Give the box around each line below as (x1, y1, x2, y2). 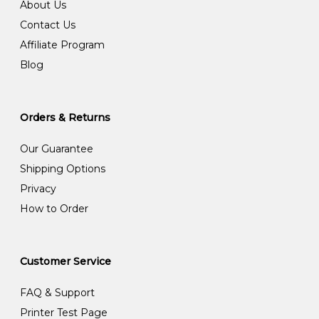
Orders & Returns (19, 110, 110, 124)
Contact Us (19, 18, 75, 31)
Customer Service (19, 254, 111, 268)
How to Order (19, 202, 88, 215)
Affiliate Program (19, 38, 105, 51)
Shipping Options (19, 162, 105, 175)
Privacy (19, 182, 56, 195)
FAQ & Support (19, 286, 95, 299)
